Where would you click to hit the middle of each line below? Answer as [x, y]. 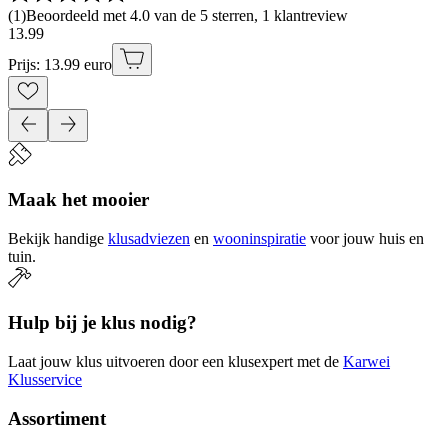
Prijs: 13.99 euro [60, 65]
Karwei [366, 362]
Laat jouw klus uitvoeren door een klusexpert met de [173, 362]
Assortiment [57, 418]
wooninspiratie [259, 238]
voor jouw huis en [367, 238]
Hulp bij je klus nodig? [102, 323]
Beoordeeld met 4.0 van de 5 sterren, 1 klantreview [187, 16]
